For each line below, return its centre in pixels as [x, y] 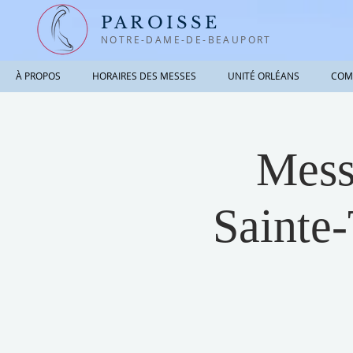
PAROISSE [161, 23]
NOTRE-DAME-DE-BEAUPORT [186, 39]
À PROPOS [38, 76]
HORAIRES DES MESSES [144, 76]
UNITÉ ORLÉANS [264, 76]
